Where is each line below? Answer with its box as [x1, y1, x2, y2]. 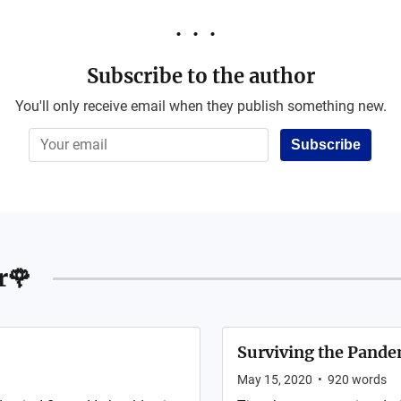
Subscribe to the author [86, 64, 315, 89]
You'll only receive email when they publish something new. [14, 98, 387, 115]
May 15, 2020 [237, 372, 312, 387]
